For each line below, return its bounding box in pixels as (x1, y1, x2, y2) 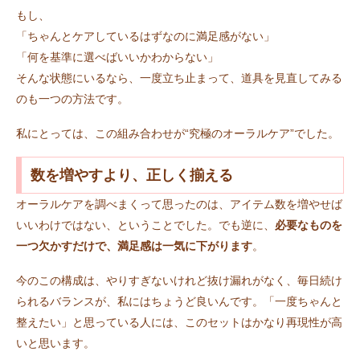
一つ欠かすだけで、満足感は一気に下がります (16, 239, 252, 253)
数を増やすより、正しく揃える (30, 167, 233, 184)
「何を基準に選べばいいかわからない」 (16, 50, 219, 63)
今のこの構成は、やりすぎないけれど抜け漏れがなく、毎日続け (16, 273, 342, 287)
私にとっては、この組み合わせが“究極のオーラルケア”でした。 (16, 126, 339, 140)
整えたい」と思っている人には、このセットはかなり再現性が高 (16, 315, 342, 329)
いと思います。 (16, 336, 95, 350)
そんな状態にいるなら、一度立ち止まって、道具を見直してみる (16, 71, 342, 84)
